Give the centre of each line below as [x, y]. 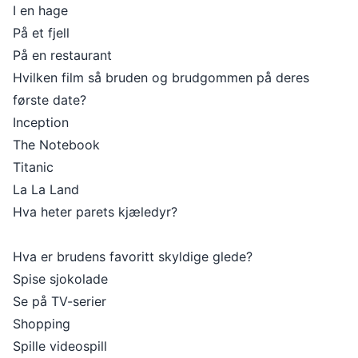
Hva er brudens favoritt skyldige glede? [133, 257]
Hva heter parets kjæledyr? [95, 212]
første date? [50, 100]
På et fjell [41, 33]
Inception [41, 122]
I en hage [40, 10]
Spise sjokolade [60, 279]
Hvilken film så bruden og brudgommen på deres [161, 78]
